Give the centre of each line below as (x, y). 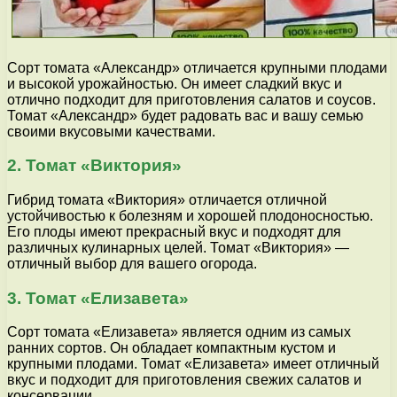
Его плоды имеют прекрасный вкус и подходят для (174, 231)
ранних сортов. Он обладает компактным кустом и (171, 348)
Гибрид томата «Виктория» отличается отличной (167, 199)
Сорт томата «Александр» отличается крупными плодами (197, 67)
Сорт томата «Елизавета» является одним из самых (179, 332)
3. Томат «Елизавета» (98, 298)
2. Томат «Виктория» (94, 166)
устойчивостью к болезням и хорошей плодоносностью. (190, 215)
